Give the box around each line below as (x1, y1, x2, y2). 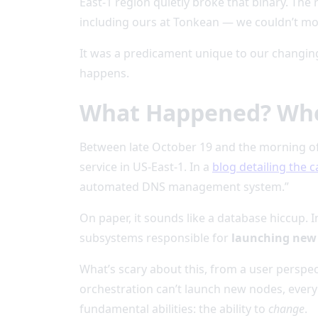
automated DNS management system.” (79, 179, 289, 194)
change (268, 301, 305, 317)
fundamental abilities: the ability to (79, 301, 268, 317)
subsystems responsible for (79, 230, 231, 246)
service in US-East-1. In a (79, 159, 212, 175)
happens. (79, 65, 129, 81)
